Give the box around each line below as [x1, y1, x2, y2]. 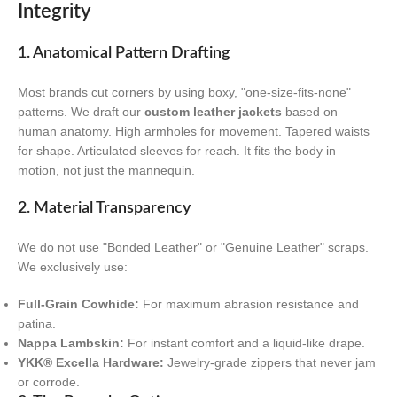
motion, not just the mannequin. [18, 162, 195, 177]
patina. [18, 315, 56, 331]
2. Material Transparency [18, 199, 191, 216]
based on [282, 104, 338, 119]
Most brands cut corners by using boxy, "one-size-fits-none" [18, 84, 351, 99]
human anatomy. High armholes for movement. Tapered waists [18, 123, 370, 138]
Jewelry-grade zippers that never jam [164, 354, 376, 370]
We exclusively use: [18, 259, 128, 274]
